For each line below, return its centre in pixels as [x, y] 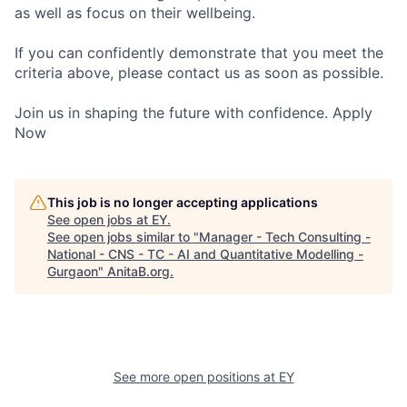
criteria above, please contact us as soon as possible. [199, 73]
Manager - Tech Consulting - [285, 237]
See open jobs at [99, 219]
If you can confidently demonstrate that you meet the [199, 53]
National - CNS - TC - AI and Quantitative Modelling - [205, 254]
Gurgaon [73, 271]
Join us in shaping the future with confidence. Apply [194, 113]
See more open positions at [196, 377]
